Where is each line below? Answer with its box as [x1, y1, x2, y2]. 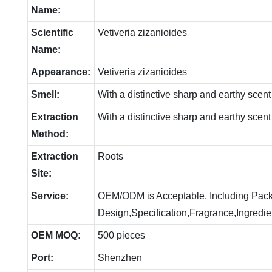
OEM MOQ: [30, 229, 81, 240]
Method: [30, 128, 69, 139]
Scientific [30, 27, 73, 38]
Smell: [30, 89, 59, 100]
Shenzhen [97, 252, 142, 263]
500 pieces [97, 229, 145, 240]
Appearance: [30, 66, 90, 77]
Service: [30, 190, 69, 201]
